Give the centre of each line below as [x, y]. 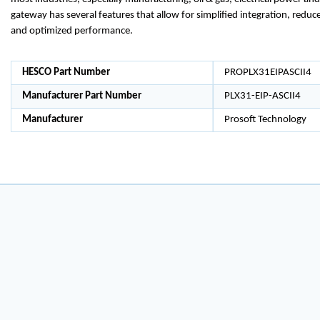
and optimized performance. [72, 31]
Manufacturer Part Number [82, 96]
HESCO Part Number [66, 72]
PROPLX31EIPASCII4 [267, 72]
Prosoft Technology [265, 120]
